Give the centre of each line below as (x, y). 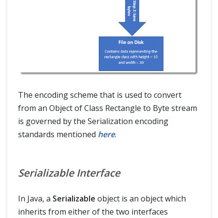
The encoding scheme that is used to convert (100, 95)
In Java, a (35, 199)
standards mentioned (58, 135)
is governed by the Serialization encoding (93, 121)
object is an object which (141, 199)
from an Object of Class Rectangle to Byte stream (108, 108)
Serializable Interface (69, 173)
